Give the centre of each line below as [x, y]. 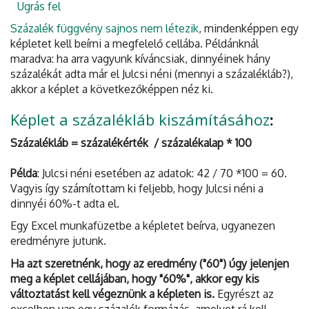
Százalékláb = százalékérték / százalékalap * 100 [131, 142]
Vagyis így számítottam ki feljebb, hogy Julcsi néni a [137, 188]
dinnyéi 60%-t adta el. [65, 203]
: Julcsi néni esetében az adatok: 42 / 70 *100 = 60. [162, 173]
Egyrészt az [246, 293]
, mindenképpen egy [249, 29]
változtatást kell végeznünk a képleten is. [114, 293]
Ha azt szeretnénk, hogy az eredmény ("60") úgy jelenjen [150, 263]
